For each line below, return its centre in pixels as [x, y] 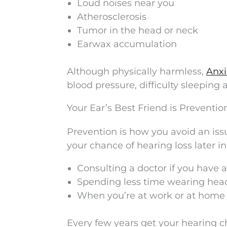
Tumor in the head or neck [138, 30]
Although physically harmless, [137, 71]
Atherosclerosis [112, 17]
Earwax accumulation [127, 44]
